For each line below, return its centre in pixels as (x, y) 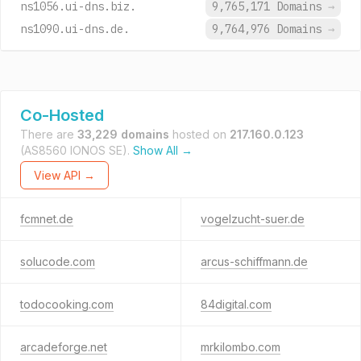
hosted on (199, 134)
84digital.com (236, 304)
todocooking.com (67, 304)
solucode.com (58, 261)
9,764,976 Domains (270, 29)
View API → (64, 175)
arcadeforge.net (64, 347)
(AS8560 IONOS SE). (77, 150)
